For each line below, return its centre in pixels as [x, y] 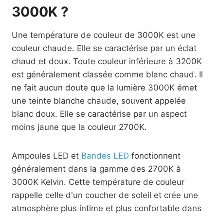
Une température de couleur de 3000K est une [104, 35]
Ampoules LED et [46, 156]
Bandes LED [105, 156]
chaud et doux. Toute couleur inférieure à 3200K [107, 61]
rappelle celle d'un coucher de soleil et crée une [105, 195]
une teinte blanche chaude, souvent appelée [99, 101]
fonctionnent [155, 156]
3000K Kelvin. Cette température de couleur [98, 182]
